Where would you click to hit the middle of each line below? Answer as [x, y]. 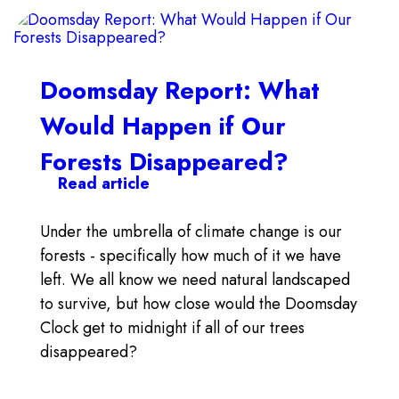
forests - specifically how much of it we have [191, 256]
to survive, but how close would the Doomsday [199, 304]
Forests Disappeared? [164, 162]
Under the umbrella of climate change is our [191, 232]
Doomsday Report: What [180, 90]
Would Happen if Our [163, 126]
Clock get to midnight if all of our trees [172, 328]
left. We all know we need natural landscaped [195, 280]
